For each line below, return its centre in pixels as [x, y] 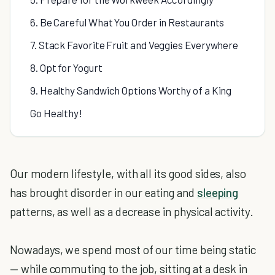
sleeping [218, 192]
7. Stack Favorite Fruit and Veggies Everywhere [134, 45]
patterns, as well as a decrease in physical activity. [132, 211]
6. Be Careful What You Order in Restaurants [127, 22]
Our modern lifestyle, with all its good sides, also [128, 173]
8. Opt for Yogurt [66, 68]
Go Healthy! [56, 113]
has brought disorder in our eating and [103, 192]
